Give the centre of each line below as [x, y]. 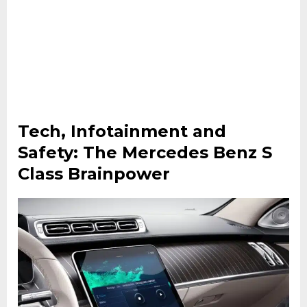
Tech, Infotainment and [122, 132]
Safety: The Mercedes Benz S [145, 153]
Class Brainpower [94, 174]
